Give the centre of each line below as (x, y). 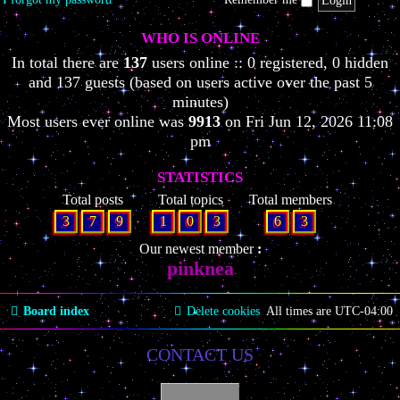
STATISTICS (200, 178)
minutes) (200, 102)
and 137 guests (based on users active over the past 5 (200, 83)
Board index (56, 312)
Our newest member (198, 249)
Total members (291, 200)
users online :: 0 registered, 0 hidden (268, 63)
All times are (300, 312)
